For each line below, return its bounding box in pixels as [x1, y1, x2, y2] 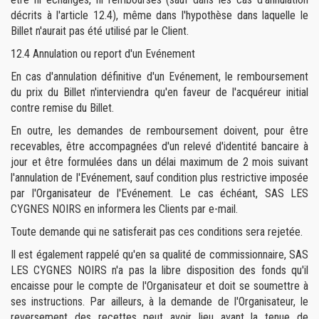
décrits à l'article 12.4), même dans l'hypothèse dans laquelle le [11, 9, 308, 22]
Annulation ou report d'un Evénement [33, 47, 195, 61]
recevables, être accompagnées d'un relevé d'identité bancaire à [11, 140, 308, 153]
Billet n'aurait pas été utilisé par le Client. [11, 24, 189, 38]
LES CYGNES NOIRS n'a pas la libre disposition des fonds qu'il [11, 263, 308, 277]
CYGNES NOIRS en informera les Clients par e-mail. [11, 202, 238, 216]
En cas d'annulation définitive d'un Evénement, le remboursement [11, 70, 308, 83]
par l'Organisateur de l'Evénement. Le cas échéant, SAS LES [11, 187, 308, 200]
